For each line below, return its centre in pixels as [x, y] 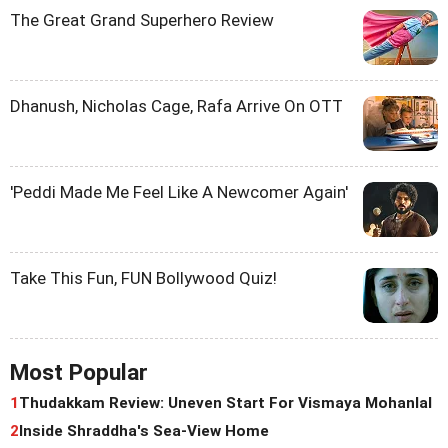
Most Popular [79, 372]
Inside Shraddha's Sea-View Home [144, 430]
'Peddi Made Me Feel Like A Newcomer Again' [179, 191]
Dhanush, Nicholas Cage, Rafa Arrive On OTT [176, 105]
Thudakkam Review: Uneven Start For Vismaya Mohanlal [225, 402]
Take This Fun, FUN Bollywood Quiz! [143, 277]
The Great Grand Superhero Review [142, 19]
